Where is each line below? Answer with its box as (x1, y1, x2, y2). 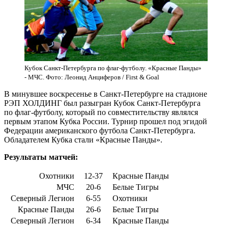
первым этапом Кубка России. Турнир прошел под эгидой (4, 117, 207, 126)
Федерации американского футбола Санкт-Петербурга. (4, 126, 195, 135)
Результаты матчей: (4, 153, 78, 162)
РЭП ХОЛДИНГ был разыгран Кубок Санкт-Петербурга (4, 99, 201, 108)
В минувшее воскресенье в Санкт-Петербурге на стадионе (4, 90, 207, 99)
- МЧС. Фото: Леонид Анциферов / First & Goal (24, 73, 159, 81)
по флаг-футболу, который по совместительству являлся (4, 108, 198, 117)
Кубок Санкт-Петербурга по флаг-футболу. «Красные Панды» (24, 64, 202, 72)
